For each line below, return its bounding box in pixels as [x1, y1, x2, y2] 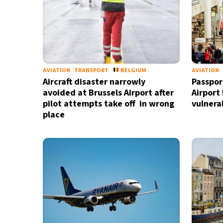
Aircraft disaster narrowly [42, 76, 145, 88]
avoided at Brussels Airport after [42, 87, 174, 99]
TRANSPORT [74, 66, 109, 75]
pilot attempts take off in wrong [42, 98, 174, 110]
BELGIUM [119, 66, 146, 75]
